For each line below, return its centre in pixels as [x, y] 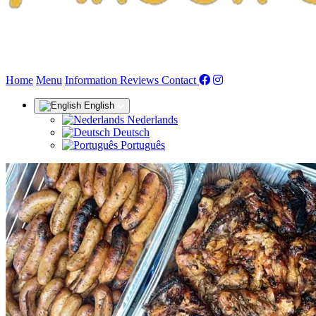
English [99, 105]
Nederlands [152, 120]
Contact [180, 80]
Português [143, 145]
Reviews [141, 80]
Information [92, 80]
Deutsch [131, 132]
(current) [217, 79]
